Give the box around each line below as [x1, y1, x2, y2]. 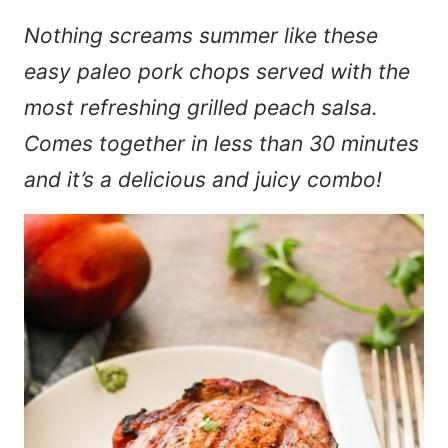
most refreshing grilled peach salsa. [24, 95, 378, 121]
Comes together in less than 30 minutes [24, 131, 419, 157]
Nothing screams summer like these [24, 23, 378, 49]
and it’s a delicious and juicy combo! [24, 167, 382, 193]
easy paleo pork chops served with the [24, 59, 410, 85]
